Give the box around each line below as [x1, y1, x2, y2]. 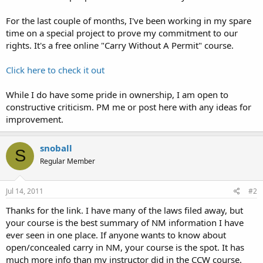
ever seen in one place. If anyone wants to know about [6, 229, 226, 241]
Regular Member [40, 156, 95, 166]
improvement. [6, 113, 63, 125]
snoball [40, 141, 72, 154]
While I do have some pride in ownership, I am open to [6, 88, 228, 100]
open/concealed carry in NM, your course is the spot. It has [6, 241, 244, 253]
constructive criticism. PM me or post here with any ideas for [6, 100, 251, 113]
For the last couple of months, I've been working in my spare [6, 14, 251, 26]
